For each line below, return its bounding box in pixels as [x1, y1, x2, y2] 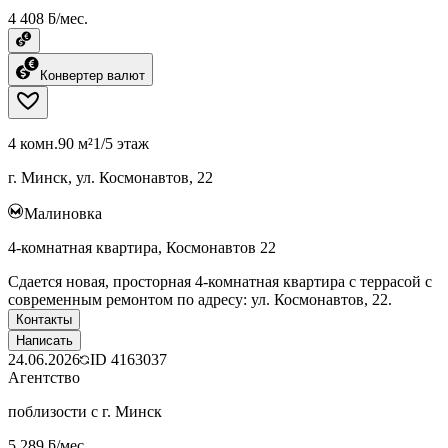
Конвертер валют [40, 67, 145, 83]
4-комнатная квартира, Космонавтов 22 [8, 238, 276, 256]
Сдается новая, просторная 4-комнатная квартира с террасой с [8, 272, 432, 290]
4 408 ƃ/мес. [8, 9, 88, 27]
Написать [16, 332, 73, 348]
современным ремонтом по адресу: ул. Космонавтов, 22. [8, 290, 392, 308]
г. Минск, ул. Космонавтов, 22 [8, 168, 213, 186]
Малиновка [24, 204, 102, 222]
